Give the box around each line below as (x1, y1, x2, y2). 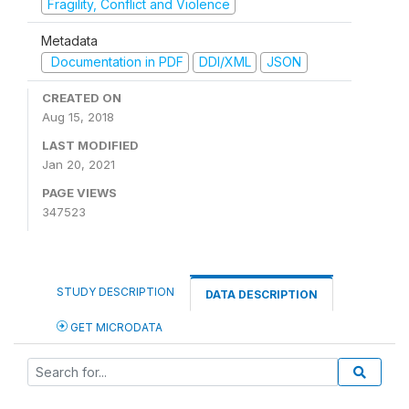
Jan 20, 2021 (42, 156, 115, 172)
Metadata (41, 33, 98, 48)
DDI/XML (198, 54, 251, 69)
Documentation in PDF (47, 54, 184, 69)
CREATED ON (42, 89, 121, 105)
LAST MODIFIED (42, 137, 139, 152)
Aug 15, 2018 (42, 109, 114, 124)
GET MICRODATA (68, 320, 163, 334)
